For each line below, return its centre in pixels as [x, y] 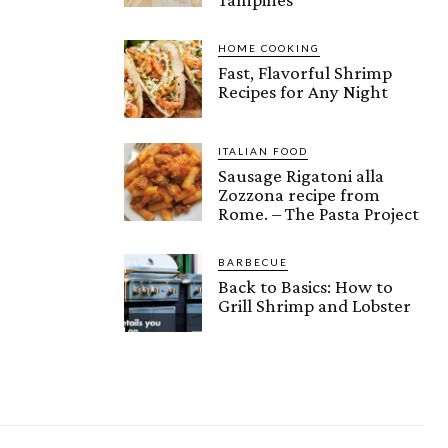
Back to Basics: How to [305, 286]
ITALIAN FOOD [263, 150]
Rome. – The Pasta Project [318, 213]
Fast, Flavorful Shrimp [305, 72]
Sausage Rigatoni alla [301, 175]
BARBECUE [253, 261]
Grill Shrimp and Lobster [314, 305]
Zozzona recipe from [299, 194]
